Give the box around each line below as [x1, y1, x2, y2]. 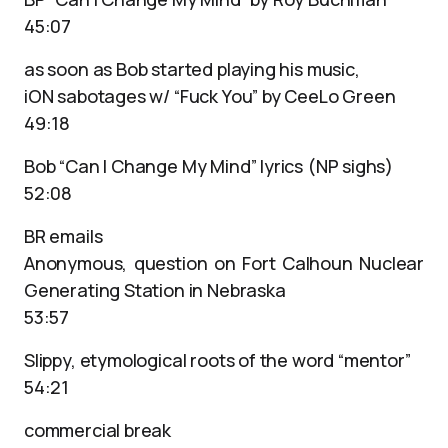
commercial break [24, 418, 172, 442]
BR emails [24, 224, 103, 248]
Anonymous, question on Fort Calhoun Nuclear [24, 251, 424, 275]
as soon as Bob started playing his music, [24, 57, 360, 81]
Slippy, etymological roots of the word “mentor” [24, 348, 411, 372]
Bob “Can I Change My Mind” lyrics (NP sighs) [24, 154, 394, 178]
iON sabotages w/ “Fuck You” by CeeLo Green [24, 84, 396, 108]
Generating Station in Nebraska [24, 278, 286, 302]
